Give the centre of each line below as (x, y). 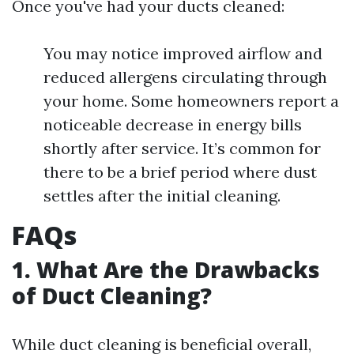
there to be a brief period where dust (180, 172)
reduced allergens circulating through (185, 77)
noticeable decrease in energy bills (173, 125)
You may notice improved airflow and (183, 54)
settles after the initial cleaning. (162, 196)
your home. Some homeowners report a (191, 101)
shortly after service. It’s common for (182, 149)
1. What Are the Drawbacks (166, 270)
